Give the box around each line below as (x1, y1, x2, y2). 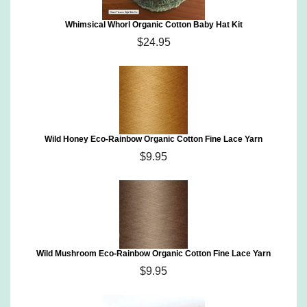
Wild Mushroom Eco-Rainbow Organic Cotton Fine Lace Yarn (36, 249, 271, 258)
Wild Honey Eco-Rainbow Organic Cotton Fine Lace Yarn (45, 134, 262, 144)
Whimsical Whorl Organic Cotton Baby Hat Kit (64, 20, 243, 29)
